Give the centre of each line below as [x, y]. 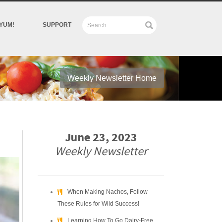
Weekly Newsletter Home [112, 78]
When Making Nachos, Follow [108, 192]
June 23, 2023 [101, 137]
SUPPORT [57, 25]
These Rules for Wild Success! [98, 204]
